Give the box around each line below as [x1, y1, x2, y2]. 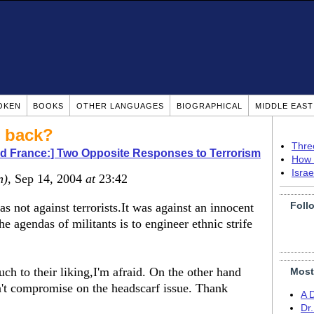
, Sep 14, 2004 [8, 172, 86, 186]
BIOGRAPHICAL [176, 102, 243, 110]
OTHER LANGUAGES [76, 102, 164, 110]
